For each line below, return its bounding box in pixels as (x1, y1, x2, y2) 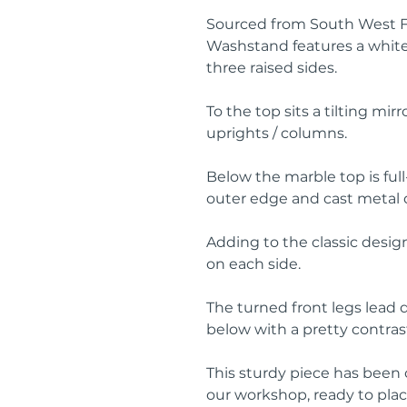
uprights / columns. (206, 124, 347, 142)
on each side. (206, 255, 301, 273)
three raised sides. (206, 59, 337, 76)
